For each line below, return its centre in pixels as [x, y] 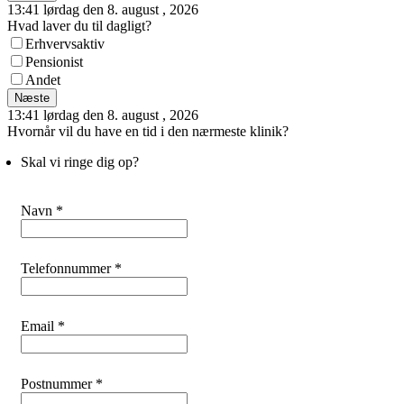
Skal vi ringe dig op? [80, 162]
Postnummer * [62, 384]
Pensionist [54, 62]
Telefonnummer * [71, 268]
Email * [43, 326]
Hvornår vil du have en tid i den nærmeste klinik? [148, 131]
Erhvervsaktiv [65, 44]
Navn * [42, 211]
